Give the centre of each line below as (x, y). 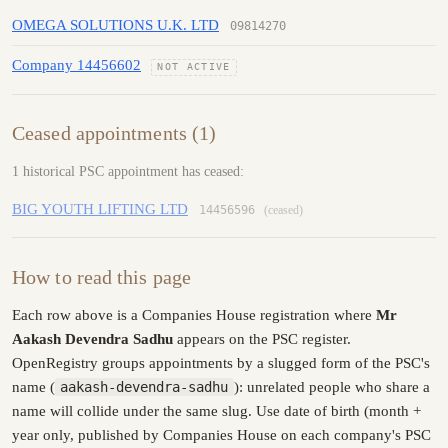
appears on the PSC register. (262, 339)
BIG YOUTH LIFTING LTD (100, 208)
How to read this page (102, 276)
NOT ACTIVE (194, 67)
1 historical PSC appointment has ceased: (128, 170)
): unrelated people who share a (331, 387)
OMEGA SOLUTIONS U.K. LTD (115, 24)
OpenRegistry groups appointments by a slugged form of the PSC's (221, 363)
